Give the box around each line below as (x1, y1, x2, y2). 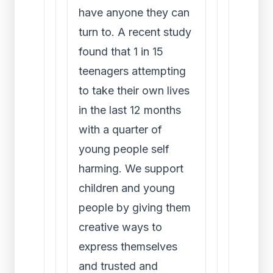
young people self (79, 143, 169, 155)
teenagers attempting (79, 65, 186, 77)
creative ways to (79, 221, 162, 233)
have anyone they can (79, 6, 190, 19)
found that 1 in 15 (79, 45, 163, 58)
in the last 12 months (79, 104, 181, 116)
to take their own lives (79, 84, 190, 97)
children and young (79, 182, 175, 194)
